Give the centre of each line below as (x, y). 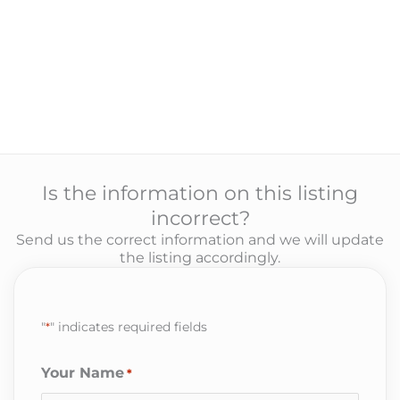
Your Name (83, 372)
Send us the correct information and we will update (200, 240)
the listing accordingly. (200, 258)
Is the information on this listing (200, 193)
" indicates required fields (129, 326)
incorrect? (200, 218)
